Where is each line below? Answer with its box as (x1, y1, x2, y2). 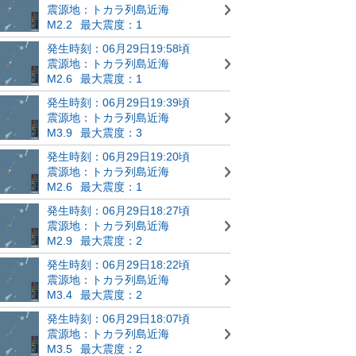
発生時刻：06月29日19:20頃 (47, 149, 190, 163)
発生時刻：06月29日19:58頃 (47, 41, 190, 55)
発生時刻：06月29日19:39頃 (47, 95, 190, 109)
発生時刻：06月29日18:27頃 (47, 203, 190, 217)
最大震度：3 (80, 126, 142, 139)
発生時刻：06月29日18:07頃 (47, 311, 190, 325)
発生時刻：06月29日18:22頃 (47, 257, 190, 271)
